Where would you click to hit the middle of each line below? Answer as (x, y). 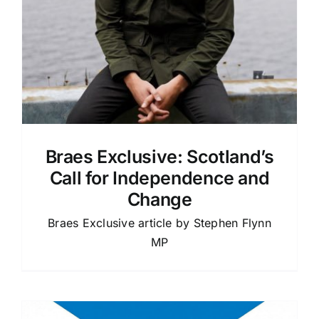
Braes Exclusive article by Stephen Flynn (159, 223)
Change (159, 199)
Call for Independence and (159, 178)
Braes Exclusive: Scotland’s (159, 156)
